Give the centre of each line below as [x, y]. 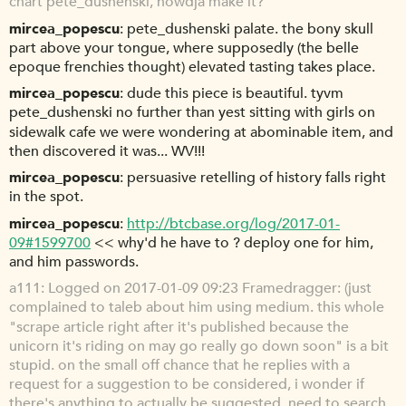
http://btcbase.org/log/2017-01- [233, 223]
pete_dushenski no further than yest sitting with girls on [192, 113]
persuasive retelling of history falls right [256, 178]
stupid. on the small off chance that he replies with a [179, 366]
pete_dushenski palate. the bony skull [250, 29]
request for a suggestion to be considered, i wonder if [187, 385]
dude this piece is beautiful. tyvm [235, 94]
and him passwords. [74, 262]
